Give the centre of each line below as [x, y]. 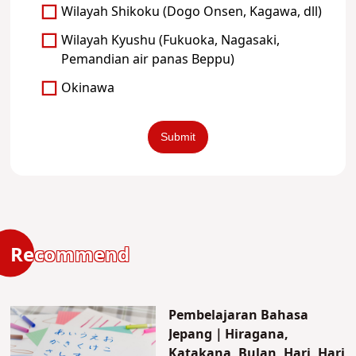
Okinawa [88, 88]
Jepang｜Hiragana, [228, 334]
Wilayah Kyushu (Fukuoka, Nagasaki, [171, 40]
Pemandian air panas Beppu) [148, 59]
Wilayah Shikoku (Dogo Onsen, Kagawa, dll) [192, 12]
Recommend [70, 255]
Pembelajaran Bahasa [238, 315]
